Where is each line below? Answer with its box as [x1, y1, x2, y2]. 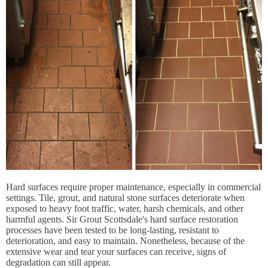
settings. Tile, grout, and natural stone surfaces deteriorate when [6, 192, 245, 203]
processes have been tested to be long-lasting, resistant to [6, 224, 219, 235]
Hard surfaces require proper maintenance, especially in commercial [6, 181, 261, 192]
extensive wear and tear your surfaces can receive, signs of [6, 246, 226, 257]
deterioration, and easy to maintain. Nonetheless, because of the [6, 235, 245, 246]
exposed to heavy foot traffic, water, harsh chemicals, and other [6, 203, 243, 214]
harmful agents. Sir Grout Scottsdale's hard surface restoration [6, 214, 238, 224]
